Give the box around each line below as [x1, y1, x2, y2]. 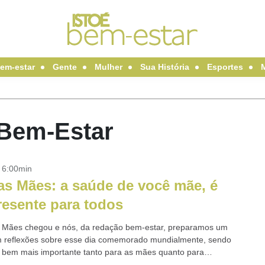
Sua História [140, 62, 189, 72]
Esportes [206, 62, 243, 72]
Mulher [94, 62, 122, 72]
